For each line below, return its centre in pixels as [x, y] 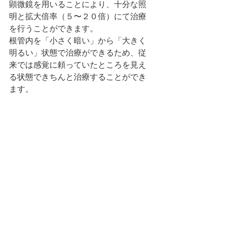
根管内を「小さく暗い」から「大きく [78, 41]
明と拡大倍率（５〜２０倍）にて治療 [78, 16]
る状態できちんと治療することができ [78, 77]
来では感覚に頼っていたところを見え [78, 65]
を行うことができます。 [53, 29]
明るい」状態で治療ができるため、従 [78, 53]
